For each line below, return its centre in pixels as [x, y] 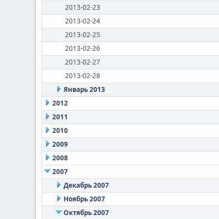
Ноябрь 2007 [84, 199]
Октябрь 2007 [86, 213]
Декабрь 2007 [86, 185]
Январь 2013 [84, 89]
